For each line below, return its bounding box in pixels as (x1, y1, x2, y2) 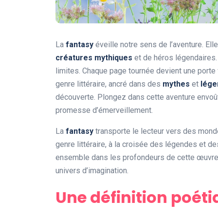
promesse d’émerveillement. (55, 106, 153, 115)
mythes (163, 79, 190, 89)
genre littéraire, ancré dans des (55, 79, 163, 89)
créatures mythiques (55, 53, 132, 63)
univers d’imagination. (55, 166, 128, 176)
